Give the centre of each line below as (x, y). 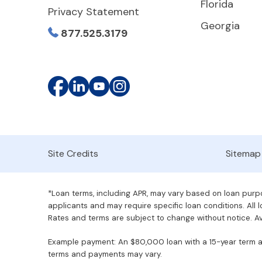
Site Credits (73, 154)
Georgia (220, 25)
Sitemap (243, 154)
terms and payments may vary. (105, 254)
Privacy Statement (94, 12)
